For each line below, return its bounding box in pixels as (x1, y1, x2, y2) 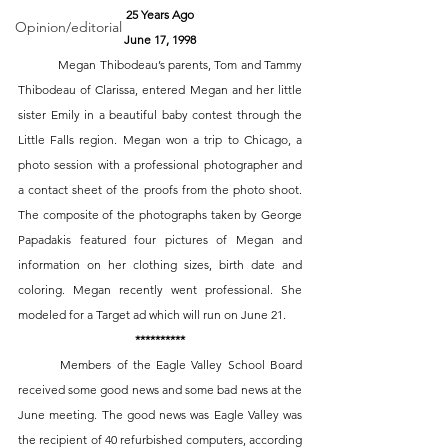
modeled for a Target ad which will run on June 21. (18, 307, 289, 323)
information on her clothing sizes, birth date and (18, 257, 302, 273)
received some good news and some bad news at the (18, 382, 302, 398)
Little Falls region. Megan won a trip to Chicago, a (18, 132, 302, 148)
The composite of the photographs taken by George (18, 207, 302, 223)
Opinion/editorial (15, 18, 122, 36)
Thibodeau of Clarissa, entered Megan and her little (18, 82, 302, 98)
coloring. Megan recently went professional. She (18, 282, 302, 298)
